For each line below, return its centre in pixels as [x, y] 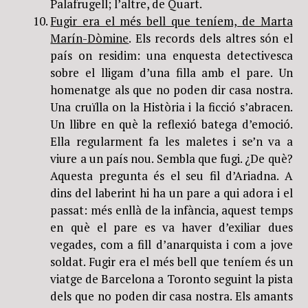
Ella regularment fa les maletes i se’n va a [172, 141]
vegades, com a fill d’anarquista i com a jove [172, 244]
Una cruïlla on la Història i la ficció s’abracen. [172, 107]
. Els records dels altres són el [211, 38]
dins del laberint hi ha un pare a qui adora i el [172, 192]
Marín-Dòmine [90, 38]
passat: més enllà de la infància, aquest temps [172, 210]
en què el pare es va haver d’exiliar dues [172, 227]
